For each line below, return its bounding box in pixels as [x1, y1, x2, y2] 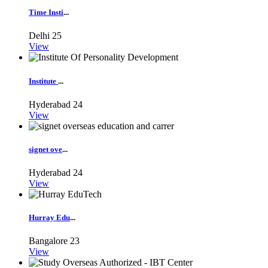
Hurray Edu [29, 213, 70, 223]
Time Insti [29, 8, 63, 17]
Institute [29, 76, 58, 86]
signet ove [29, 144, 62, 154]
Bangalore [29, 236, 68, 246]
